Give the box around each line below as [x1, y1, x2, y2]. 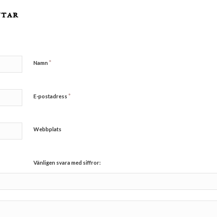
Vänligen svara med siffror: [33, 159, 101, 166]
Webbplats [33, 125, 62, 132]
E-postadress [33, 93, 68, 99]
